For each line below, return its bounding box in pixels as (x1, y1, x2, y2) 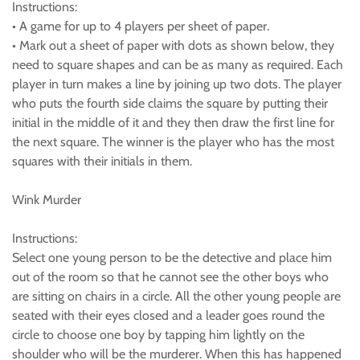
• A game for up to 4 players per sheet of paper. (12, 18, 269, 34)
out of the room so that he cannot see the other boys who (12, 269, 329, 284)
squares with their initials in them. (12, 153, 192, 169)
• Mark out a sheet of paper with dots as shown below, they (12, 38, 334, 53)
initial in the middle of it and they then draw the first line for (12, 115, 334, 130)
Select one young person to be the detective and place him (12, 250, 332, 265)
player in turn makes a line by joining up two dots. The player (12, 76, 342, 92)
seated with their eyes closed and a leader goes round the (12, 308, 325, 323)
